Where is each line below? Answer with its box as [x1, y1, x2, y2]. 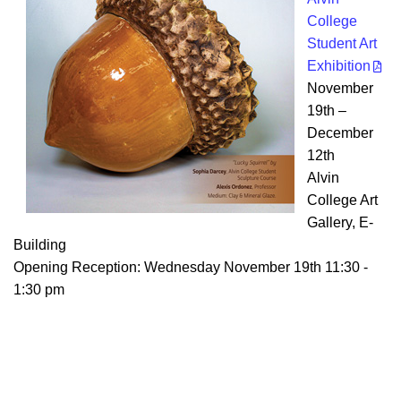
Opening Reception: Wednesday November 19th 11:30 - [13, 260, 368, 276]
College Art [307, 192, 378, 209]
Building [13, 237, 66, 253]
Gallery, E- [307, 215, 373, 231]
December [307, 125, 373, 141]
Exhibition [307, 58, 371, 74]
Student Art [307, 36, 377, 52]
